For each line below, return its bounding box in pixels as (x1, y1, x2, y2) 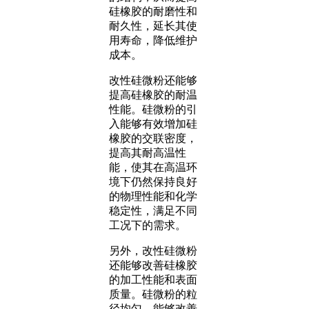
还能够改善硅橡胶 (109, 259, 197, 271)
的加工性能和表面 (109, 273, 197, 286)
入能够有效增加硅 (109, 117, 197, 130)
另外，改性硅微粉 (109, 244, 197, 257)
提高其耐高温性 (109, 146, 186, 159)
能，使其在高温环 (109, 161, 197, 173)
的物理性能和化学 (109, 190, 197, 202)
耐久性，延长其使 (109, 19, 197, 32)
